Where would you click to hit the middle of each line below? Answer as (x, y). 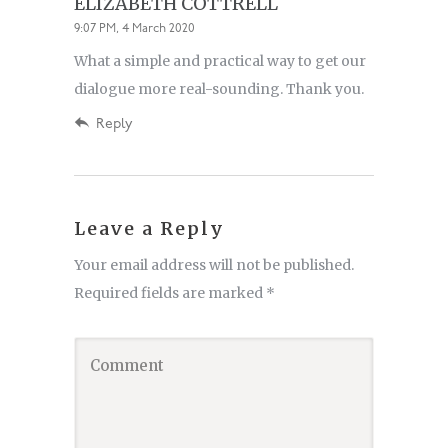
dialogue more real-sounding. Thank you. (219, 89)
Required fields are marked (170, 293)
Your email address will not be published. (214, 265)
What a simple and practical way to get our (220, 61)
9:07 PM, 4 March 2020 (134, 29)
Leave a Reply (149, 229)
